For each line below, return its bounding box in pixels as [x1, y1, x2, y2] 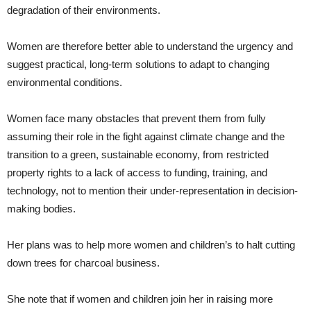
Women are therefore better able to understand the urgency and [7, 40, 293, 52]
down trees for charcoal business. [7, 257, 160, 269]
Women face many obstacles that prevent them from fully [7, 112, 266, 124]
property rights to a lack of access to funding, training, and [7, 167, 267, 178]
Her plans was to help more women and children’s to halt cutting [7, 239, 295, 251]
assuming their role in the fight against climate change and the [7, 131, 285, 142]
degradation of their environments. [7, 4, 160, 16]
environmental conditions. [7, 76, 122, 88]
